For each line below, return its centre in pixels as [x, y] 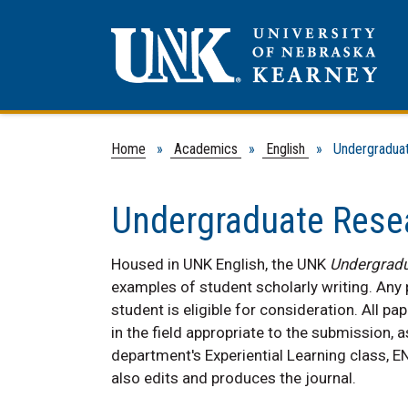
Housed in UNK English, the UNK [220, 264]
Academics [206, 148]
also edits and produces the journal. [234, 377]
